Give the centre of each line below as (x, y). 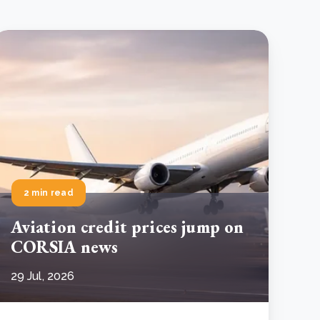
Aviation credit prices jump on (127, 226)
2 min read (49, 192)
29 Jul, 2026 (42, 276)
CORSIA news (64, 246)
